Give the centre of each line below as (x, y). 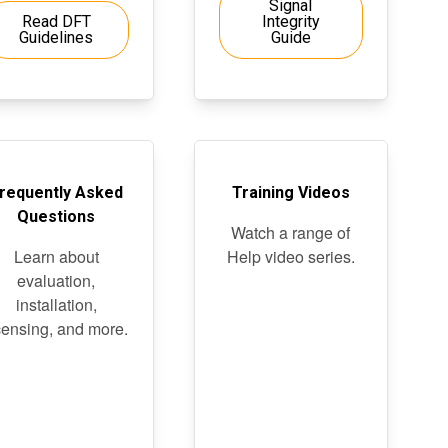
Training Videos (290, 192)
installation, (56, 304)
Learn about (56, 256)
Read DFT (56, 21)
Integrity (290, 21)
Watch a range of (291, 232)
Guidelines (56, 37)
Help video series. (290, 256)
